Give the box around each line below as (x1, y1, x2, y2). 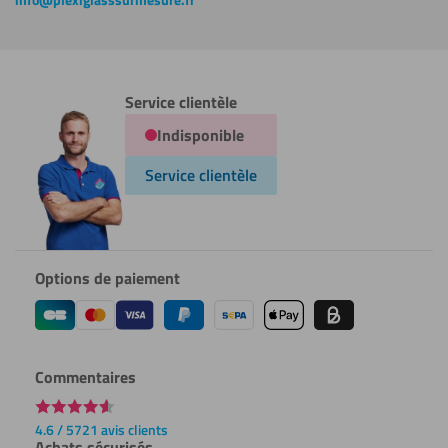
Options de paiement (34, 265, 180, 290)
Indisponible (156, 122, 244, 147)
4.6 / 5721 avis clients (34, 418, 168, 440)
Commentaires (34, 364, 136, 389)
